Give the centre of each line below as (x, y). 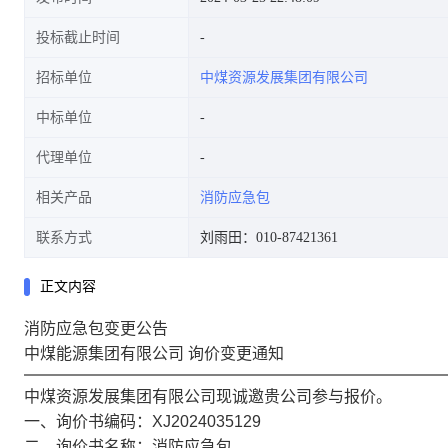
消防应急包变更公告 (96, 328)
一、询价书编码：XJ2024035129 (142, 421)
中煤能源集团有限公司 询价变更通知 (154, 353)
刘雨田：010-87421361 (269, 237)
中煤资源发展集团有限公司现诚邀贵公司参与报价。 (208, 396)
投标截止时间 (78, 37)
